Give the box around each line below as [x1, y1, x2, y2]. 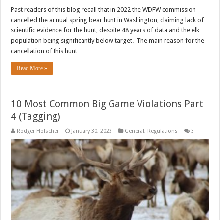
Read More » [17, 64, 48, 72]
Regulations [147, 127, 178, 134]
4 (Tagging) [11, 110, 61, 122]
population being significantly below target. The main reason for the [11, 36, 205, 44]
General [125, 127, 145, 134]
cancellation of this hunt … [11, 47, 85, 55]
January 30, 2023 [71, 127, 112, 134]
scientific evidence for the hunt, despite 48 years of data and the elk [11, 26, 200, 34]
